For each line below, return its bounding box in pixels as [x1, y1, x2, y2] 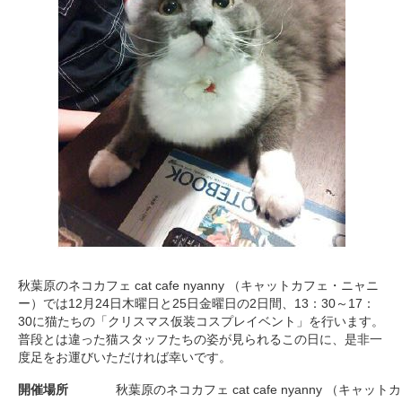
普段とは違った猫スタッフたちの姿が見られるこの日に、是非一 [18, 332, 382, 346]
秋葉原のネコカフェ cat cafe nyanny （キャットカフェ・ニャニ [18, 278, 379, 293]
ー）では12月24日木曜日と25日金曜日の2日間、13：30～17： [18, 296, 375, 310]
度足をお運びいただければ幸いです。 [18, 350, 232, 364]
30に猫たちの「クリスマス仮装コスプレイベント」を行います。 [18, 314, 384, 328]
